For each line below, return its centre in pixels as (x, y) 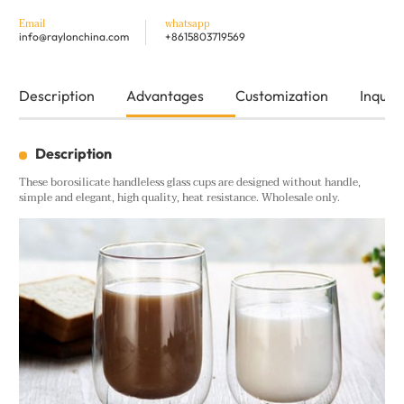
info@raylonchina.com (74, 37)
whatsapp (187, 24)
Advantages (165, 95)
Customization (282, 95)
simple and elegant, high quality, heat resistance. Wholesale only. (179, 198)
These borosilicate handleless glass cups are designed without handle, (190, 183)
